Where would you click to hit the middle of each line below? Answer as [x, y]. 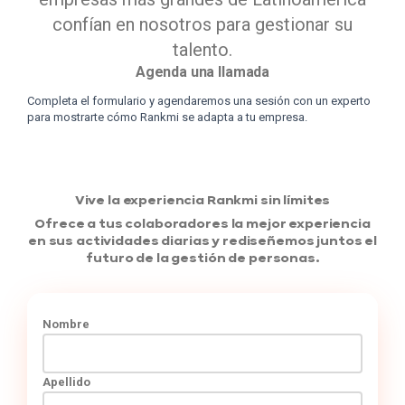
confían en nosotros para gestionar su [202, 24]
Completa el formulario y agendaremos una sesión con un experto [198, 100]
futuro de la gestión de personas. [202, 258]
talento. [202, 49]
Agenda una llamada [202, 71]
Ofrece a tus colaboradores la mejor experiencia [202, 224]
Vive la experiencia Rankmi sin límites [202, 200]
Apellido [66, 381]
